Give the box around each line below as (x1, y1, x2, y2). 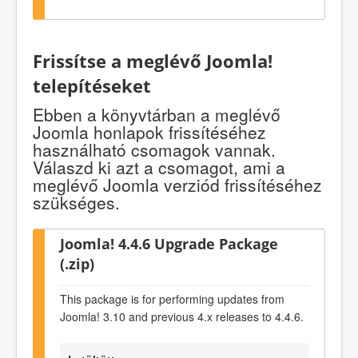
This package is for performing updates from (60, 290, 284, 307)
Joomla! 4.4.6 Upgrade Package (60, 233, 278, 254)
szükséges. (33, 190, 120, 215)
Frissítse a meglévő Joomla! (33, 48, 272, 74)
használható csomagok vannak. (33, 137, 276, 162)
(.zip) (60, 253, 94, 274)
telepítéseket (33, 73, 151, 98)
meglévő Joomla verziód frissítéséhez (33, 173, 322, 197)
